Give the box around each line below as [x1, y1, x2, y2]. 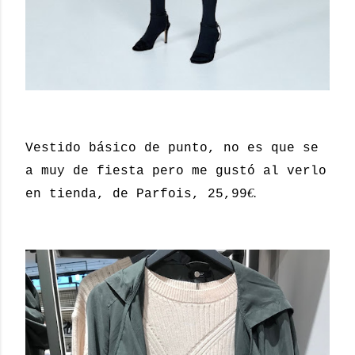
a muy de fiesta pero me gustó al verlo [25, 163, 326, 178]
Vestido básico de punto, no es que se [25, 140, 319, 155]
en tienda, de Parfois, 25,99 [25, 186, 247, 201]
